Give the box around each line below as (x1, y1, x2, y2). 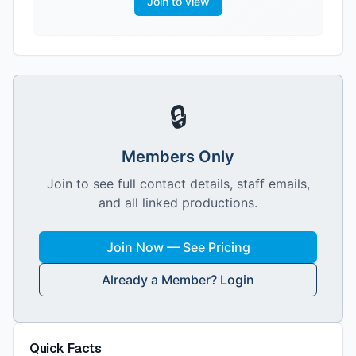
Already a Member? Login (102, 272, 254, 288)
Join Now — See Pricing (106, 239, 250, 255)
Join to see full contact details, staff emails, (46, 176, 310, 192)
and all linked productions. (99, 195, 257, 211)
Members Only (122, 147, 234, 166)
